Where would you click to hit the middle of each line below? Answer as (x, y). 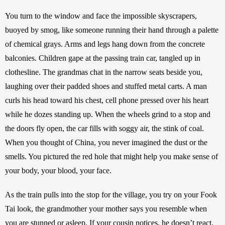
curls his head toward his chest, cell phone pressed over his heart (107, 100)
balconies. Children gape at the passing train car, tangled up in (103, 58)
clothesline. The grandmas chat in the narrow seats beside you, (104, 72)
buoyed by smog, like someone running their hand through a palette (112, 30)
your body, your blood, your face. (58, 170)
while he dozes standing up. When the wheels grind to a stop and (108, 114)
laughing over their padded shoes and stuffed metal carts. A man (106, 86)
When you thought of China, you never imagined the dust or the (106, 142)
